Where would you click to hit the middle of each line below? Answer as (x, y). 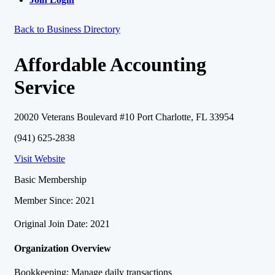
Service (45, 87)
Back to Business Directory (67, 29)
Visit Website (40, 159)
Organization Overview (63, 248)
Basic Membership (50, 180)
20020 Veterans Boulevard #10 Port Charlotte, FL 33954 (124, 117)
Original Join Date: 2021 (62, 224)
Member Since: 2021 (55, 201)
